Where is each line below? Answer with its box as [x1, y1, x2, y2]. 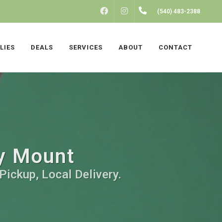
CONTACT [159, 44, 192, 51]
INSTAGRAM [135, 8, 171, 15]
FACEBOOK [115, 8, 147, 15]
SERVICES [69, 44, 103, 51]
